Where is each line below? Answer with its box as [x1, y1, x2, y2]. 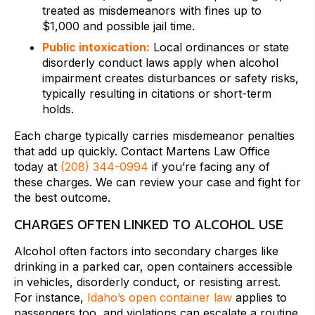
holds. [42, 102, 77, 117]
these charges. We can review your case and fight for [14, 175, 301, 190]
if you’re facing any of [148, 160, 270, 174]
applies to [232, 290, 287, 305]
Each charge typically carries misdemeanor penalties [14, 129, 295, 143]
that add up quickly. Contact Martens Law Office [14, 144, 270, 159]
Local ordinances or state [150, 40, 289, 55]
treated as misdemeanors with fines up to [42, 4, 262, 18]
